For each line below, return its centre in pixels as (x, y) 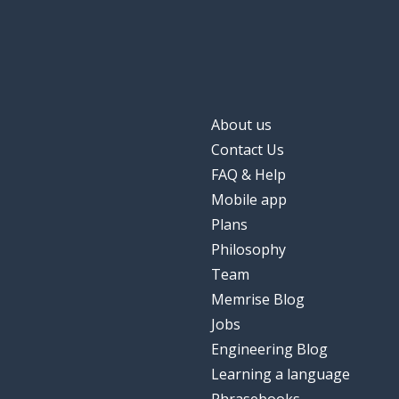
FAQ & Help (248, 175)
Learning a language (281, 375)
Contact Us (248, 150)
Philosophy (248, 250)
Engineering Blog (269, 350)
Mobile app (249, 200)
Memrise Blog (258, 300)
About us (241, 125)
